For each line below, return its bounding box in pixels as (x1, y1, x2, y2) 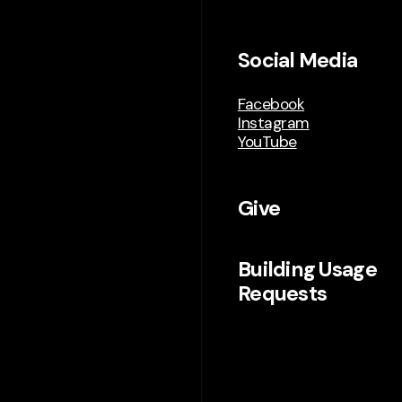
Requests (238, 279, 328, 307)
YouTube (238, 132, 297, 153)
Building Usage (238, 255, 377, 283)
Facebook (238, 94, 305, 115)
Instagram (238, 113, 310, 134)
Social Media (238, 47, 358, 74)
